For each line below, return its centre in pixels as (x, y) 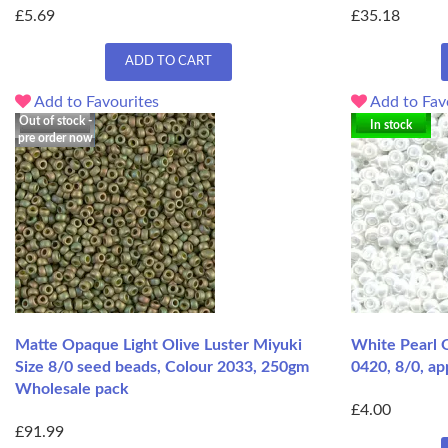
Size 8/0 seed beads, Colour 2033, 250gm (162, 366)
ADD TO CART (168, 61)
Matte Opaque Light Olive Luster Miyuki (158, 344)
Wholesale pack (72, 388)
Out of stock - (55, 120)
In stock (391, 124)
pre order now (55, 137)
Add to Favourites (95, 101)
